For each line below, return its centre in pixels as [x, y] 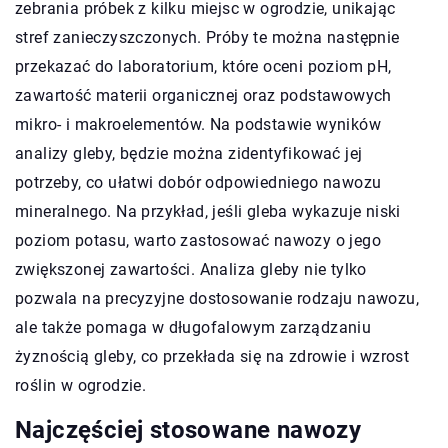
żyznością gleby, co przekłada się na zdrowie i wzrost [212, 357]
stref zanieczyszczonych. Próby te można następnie [207, 38]
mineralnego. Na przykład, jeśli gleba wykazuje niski [208, 212]
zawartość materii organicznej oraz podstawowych [203, 96]
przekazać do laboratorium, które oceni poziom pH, [203, 67]
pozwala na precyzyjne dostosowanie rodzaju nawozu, [217, 299]
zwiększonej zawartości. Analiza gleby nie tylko [191, 270]
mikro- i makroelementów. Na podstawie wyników [198, 125]
